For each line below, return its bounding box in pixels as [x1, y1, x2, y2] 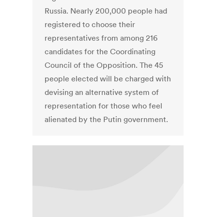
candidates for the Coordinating [45, 46, 156, 57]
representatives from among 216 [45, 33, 158, 43]
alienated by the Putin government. [45, 114, 169, 124]
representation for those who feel [45, 101, 163, 111]
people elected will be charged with [45, 74, 171, 84]
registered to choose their [45, 19, 136, 30]
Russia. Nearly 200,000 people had [45, 6, 168, 16]
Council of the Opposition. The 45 [45, 60, 164, 70]
